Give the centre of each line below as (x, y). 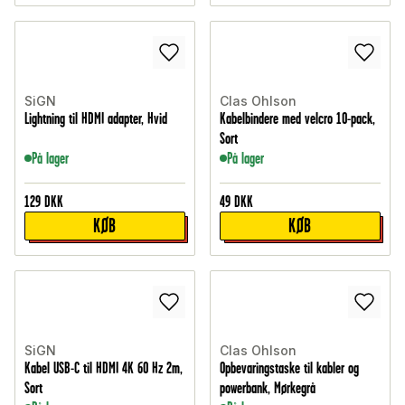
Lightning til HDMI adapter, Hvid (96, 119)
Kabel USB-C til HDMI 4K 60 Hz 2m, (104, 368)
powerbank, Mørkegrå (268, 388)
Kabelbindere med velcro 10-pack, (297, 119)
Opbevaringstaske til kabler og (289, 368)
